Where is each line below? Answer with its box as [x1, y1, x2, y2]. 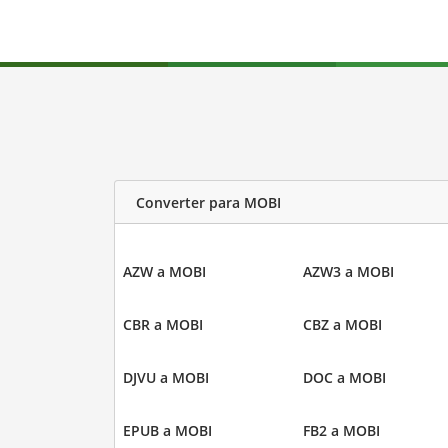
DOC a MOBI [303, 368, 386, 388]
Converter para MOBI [135, 192, 281, 212]
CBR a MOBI [122, 315, 203, 335]
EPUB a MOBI [122, 421, 212, 441]
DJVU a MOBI [122, 368, 209, 388]
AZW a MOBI [122, 262, 206, 282]
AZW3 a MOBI [303, 262, 394, 282]
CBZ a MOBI [303, 315, 382, 335]
